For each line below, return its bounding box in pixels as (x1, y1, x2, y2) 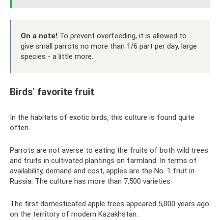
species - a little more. (21, 52, 93, 61)
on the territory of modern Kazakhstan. (10, 210, 138, 219)
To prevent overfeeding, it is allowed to (57, 31, 187, 40)
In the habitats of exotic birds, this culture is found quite (10, 113, 194, 122)
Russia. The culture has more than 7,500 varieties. (10, 177, 172, 186)
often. (10, 123, 30, 132)
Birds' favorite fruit (10, 86, 94, 98)
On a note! (21, 31, 57, 40)
